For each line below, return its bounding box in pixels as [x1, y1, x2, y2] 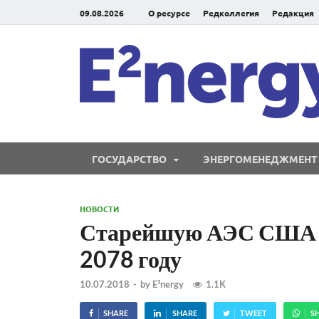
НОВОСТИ [80, 203, 119, 214]
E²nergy [152, 278, 184, 291]
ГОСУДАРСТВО [92, 152, 167, 165]
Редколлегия [203, 6, 259, 19]
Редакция [272, 6, 314, 19]
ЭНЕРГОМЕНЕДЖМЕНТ [203, 152, 318, 165]
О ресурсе [148, 6, 190, 19]
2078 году [80, 245, 182, 273]
